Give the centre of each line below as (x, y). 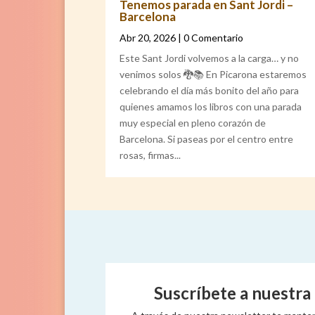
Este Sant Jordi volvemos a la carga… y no (209, 58)
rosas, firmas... (150, 155)
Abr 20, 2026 (148, 37)
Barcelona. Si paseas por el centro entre (206, 139)
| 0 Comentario (210, 37)
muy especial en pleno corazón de (193, 122)
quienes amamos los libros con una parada (211, 106)
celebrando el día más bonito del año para (209, 90)
